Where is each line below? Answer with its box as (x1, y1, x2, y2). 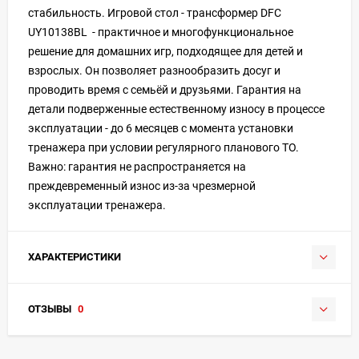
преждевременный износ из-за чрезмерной (28, 179, 256, 192)
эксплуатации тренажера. (28, 198, 166, 212)
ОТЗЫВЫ (28, 302, 74, 315)
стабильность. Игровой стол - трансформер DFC (28, 6, 281, 19)
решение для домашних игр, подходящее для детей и (28, 44, 303, 58)
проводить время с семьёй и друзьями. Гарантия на (28, 83, 301, 96)
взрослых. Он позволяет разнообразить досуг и (28, 63, 280, 77)
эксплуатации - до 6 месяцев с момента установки (28, 121, 293, 135)
